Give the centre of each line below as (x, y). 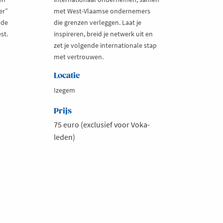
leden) (64, 137)
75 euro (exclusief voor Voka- (102, 125)
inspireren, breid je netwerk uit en (103, 34)
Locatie (67, 76)
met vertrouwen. (78, 57)
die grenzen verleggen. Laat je (97, 23)
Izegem (64, 90)
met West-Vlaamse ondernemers (102, 11)
